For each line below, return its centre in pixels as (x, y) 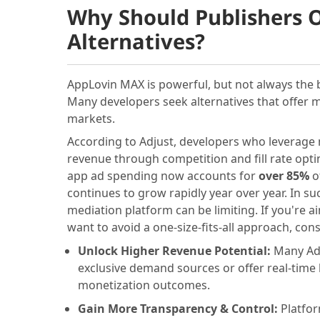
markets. (91, 118)
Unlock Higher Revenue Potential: (175, 251)
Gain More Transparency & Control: (179, 308)
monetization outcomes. (144, 285)
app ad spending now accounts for (162, 176)
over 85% (284, 176)
